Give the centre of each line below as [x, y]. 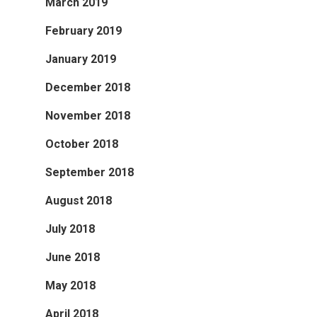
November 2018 [88, 115]
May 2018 [70, 285]
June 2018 [73, 257]
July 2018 [70, 229]
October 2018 [82, 144]
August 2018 [79, 200]
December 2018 [88, 87]
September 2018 [90, 172]
